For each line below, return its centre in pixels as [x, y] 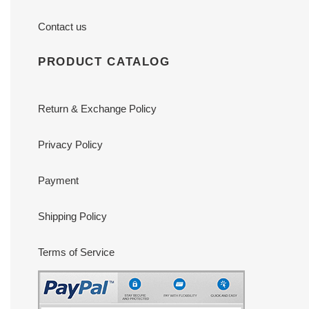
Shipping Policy [72, 216]
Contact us [62, 27]
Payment [58, 180]
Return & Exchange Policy [97, 108]
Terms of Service [76, 252]
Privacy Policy [70, 144]
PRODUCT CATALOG [104, 62]
